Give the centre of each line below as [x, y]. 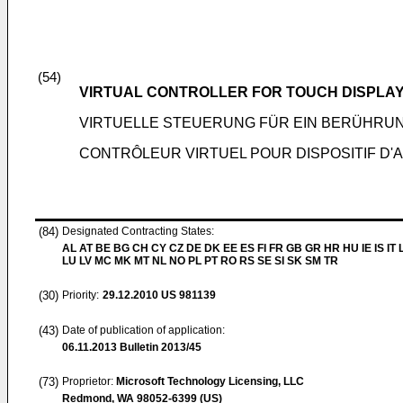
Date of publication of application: [143, 330]
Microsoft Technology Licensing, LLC [210, 381]
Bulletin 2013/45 [159, 347]
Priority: [81, 295]
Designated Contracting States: [138, 231]
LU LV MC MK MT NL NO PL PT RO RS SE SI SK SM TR [200, 261]
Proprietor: [89, 381]
